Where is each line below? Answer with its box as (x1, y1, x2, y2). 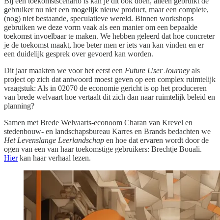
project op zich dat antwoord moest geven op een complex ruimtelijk (4, 75, 216, 84)
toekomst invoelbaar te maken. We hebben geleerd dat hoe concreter (4, 32, 215, 41)
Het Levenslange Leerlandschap (4, 136, 104, 145)
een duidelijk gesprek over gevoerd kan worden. (4, 50, 153, 58)
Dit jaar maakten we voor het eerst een (4, 66, 125, 75)
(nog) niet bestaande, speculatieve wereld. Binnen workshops (4, 14, 193, 23)
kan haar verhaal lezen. (18, 154, 91, 163)
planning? (4, 102, 34, 110)
